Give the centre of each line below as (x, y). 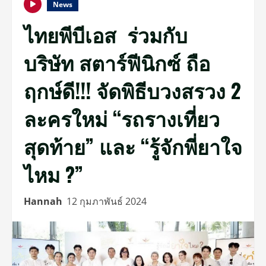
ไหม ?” (53, 174)
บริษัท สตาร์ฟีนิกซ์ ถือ (117, 62)
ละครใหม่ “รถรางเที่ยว (122, 118)
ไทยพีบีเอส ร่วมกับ (106, 34)
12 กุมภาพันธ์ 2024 (108, 201)
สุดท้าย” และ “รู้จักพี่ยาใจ (133, 146)
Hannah (43, 201)
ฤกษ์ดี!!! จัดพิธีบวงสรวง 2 (132, 90)
